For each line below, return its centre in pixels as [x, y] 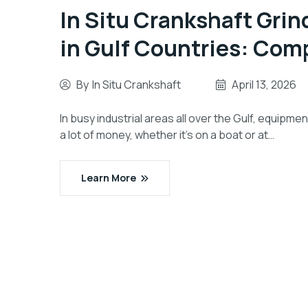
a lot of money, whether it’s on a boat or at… [167, 135]
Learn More [109, 178]
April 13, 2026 [264, 85]
